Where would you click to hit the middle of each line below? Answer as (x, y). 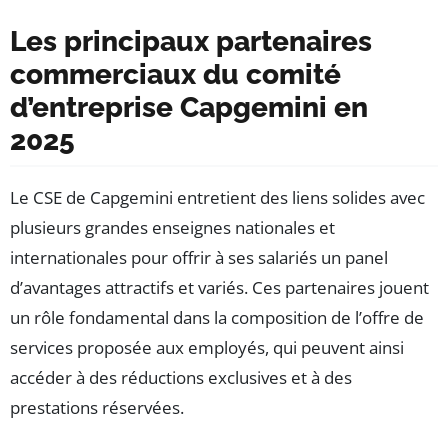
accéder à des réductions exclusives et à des (181, 378)
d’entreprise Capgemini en (189, 108)
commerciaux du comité (175, 75)
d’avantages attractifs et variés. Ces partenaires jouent (219, 288)
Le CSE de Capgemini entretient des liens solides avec (217, 198)
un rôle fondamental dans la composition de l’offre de (217, 318)
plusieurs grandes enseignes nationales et (172, 228)
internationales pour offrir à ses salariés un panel (199, 258)
